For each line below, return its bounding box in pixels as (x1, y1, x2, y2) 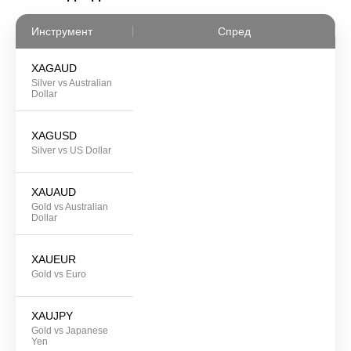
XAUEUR (31, 253, 76, 266)
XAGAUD (31, 62, 77, 75)
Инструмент (31, 25, 92, 38)
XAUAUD (31, 186, 76, 199)
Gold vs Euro (31, 269, 86, 280)
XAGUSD (31, 129, 77, 143)
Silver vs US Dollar (31, 145, 111, 157)
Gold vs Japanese (31, 325, 108, 337)
